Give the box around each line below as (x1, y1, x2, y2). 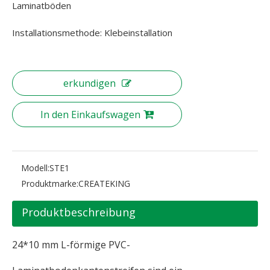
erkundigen (63, 77, 116, 90)
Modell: (21, 162, 49, 174)
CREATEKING (78, 178, 130, 189)
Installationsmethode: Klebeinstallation (12, 27, 172, 39)
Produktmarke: (21, 178, 78, 189)
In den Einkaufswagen (40, 108, 140, 121)
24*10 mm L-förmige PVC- (12, 238, 130, 251)
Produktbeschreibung (22, 205, 136, 219)
